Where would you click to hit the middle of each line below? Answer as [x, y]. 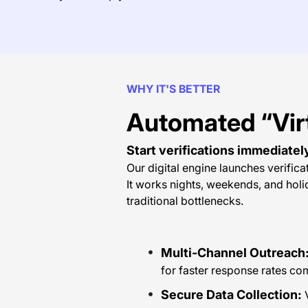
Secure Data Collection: [231, 295]
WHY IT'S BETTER [173, 89]
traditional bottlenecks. [185, 201]
